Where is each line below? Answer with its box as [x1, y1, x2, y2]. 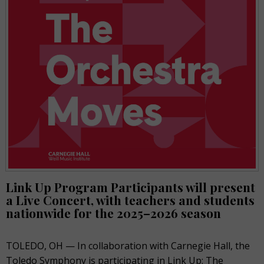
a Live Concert [6, 192, 91, 208]
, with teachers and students [91, 192, 255, 208]
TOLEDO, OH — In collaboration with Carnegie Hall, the [6, 239, 250, 252]
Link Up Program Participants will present [6, 179, 255, 195]
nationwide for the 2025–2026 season [6, 204, 221, 221]
